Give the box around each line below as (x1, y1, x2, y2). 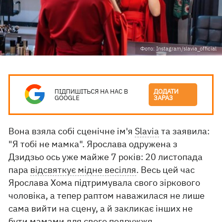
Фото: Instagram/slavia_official (140, 45, 217, 52)
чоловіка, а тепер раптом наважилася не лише (8, 190, 205, 201)
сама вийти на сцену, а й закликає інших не (8, 203, 193, 214)
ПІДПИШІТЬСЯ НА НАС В (55, 87, 128, 96)
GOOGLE (55, 94, 80, 102)
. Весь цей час (136, 164, 195, 175)
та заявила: (159, 125, 210, 137)
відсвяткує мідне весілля (30, 164, 137, 175)
